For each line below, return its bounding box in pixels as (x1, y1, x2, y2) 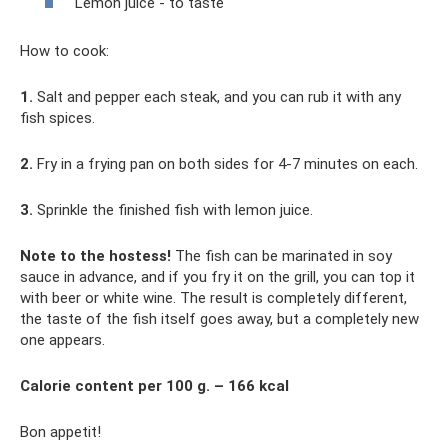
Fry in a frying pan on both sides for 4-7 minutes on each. (33, 155, 418, 174)
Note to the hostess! (20, 247, 171, 266)
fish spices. (20, 109, 95, 128)
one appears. (20, 331, 105, 350)
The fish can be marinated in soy (171, 247, 392, 266)
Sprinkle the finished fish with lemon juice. (33, 201, 313, 220)
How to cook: (20, 42, 109, 61)
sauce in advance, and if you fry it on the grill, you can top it (20, 268, 415, 287)
